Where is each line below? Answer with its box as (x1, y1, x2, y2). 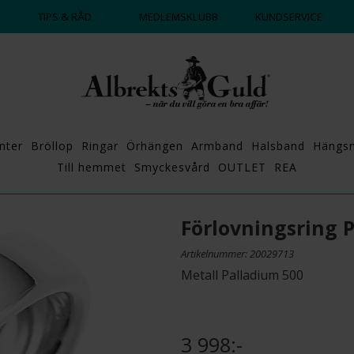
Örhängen (126, 138, 183, 153)
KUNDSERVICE (255, 9, 323, 24)
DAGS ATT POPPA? (6, 8, 104, 22)
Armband (190, 138, 243, 153)
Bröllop (30, 138, 73, 153)
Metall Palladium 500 (181, 266, 303, 284)
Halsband (250, 138, 305, 153)
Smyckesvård (134, 160, 210, 175)
